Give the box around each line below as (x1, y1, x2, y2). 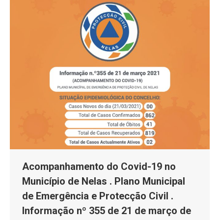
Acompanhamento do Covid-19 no (22, 160, 176, 172)
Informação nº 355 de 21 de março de (22, 204, 191, 217)
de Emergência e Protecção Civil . (22, 190, 173, 202)
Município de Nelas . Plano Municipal (22, 175, 185, 187)
